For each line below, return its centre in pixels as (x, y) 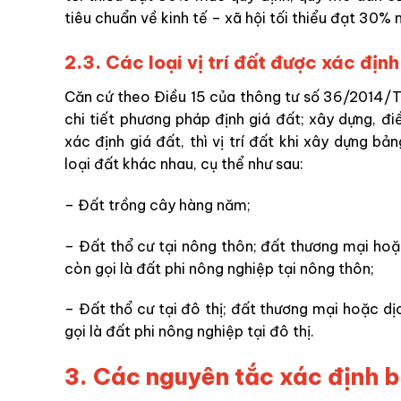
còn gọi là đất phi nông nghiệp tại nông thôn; (219, 268)
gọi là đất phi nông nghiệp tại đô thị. (189, 332)
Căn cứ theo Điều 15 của (152, 96)
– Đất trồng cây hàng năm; (158, 205)
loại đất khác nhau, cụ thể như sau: (184, 163)
